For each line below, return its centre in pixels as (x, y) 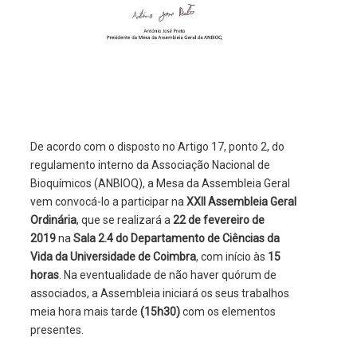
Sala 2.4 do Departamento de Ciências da (176, 238)
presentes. (57, 330)
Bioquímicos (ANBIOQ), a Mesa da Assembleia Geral (160, 183)
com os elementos (228, 311)
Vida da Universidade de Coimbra (113, 256)
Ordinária (53, 220)
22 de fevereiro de (218, 220)
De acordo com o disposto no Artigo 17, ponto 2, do (157, 146)
